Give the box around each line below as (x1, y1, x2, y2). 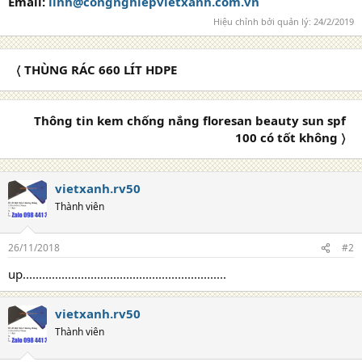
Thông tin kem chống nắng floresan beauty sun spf (34, 112, 346, 128)
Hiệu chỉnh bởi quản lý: (213, 15, 314, 27)
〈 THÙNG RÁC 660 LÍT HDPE (16, 61, 177, 78)
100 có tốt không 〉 (235, 128, 346, 145)
